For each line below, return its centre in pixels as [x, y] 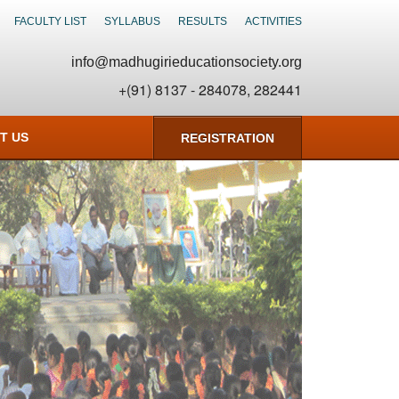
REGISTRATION [227, 138]
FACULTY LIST [50, 21]
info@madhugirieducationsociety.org [186, 62]
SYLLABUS [132, 21]
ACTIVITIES [273, 21]
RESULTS [202, 21]
